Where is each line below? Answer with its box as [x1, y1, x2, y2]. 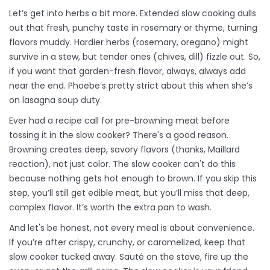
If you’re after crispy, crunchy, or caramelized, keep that [9, 236, 245, 249]
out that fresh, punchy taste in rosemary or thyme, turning [9, 22, 257, 34]
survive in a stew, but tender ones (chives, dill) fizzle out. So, [9, 51, 260, 63]
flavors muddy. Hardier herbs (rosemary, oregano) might [9, 36, 248, 49]
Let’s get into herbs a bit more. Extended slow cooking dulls [9, 7, 256, 20]
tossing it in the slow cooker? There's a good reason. [9, 129, 228, 142]
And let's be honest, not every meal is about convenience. [9, 222, 254, 234]
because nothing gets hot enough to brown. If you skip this [9, 172, 257, 185]
